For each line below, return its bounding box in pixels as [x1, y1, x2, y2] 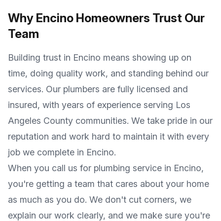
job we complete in [8, 147, 86, 157]
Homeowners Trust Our [74, 11, 205, 25]
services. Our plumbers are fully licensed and [8, 84, 188, 94]
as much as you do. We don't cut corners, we [8, 194, 191, 205]
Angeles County [8, 115, 73, 126]
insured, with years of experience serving [8, 100, 176, 110]
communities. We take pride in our [73, 115, 213, 126]
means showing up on [101, 52, 191, 63]
